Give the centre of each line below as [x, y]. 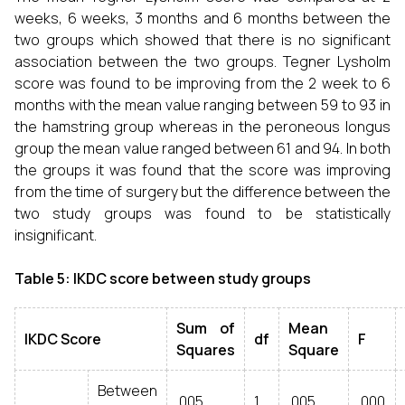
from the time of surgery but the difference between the [202, 192]
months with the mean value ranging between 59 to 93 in [202, 105]
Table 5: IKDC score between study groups [163, 278]
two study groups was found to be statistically [202, 213]
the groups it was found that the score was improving [202, 170]
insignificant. [56, 235]
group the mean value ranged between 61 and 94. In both [202, 148]
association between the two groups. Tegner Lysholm [202, 61]
